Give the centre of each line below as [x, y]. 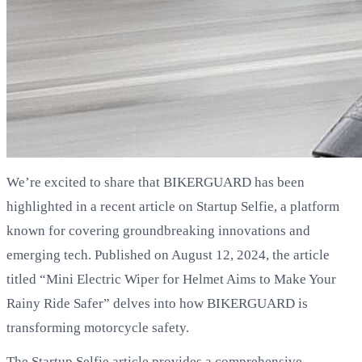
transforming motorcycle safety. [98, 327]
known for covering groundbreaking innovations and [158, 230]
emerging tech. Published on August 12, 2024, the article [168, 255]
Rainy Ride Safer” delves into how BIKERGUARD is [157, 303]
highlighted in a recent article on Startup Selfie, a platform [173, 206]
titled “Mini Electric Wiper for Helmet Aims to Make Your [171, 279]
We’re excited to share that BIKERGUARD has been [156, 182]
